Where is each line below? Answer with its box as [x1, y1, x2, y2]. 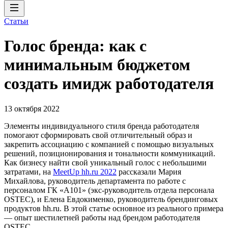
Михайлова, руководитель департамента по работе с [4, 176, 186, 185]
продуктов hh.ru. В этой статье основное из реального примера [4, 204, 223, 213]
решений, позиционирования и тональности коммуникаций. [4, 149, 215, 158]
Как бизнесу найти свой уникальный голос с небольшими [4, 158, 207, 167]
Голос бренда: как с [4, 37, 147, 55]
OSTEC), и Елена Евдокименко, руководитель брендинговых [4, 194, 218, 204]
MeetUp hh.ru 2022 [53, 167, 117, 176]
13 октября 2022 [4, 104, 60, 113]
